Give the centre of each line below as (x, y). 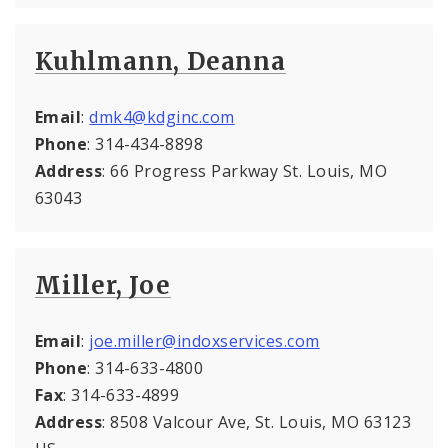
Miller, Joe (103, 285)
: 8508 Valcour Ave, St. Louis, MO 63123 (257, 421)
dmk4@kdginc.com (162, 116)
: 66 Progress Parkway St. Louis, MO (245, 170)
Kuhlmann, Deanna (160, 61)
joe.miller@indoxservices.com (204, 340)
